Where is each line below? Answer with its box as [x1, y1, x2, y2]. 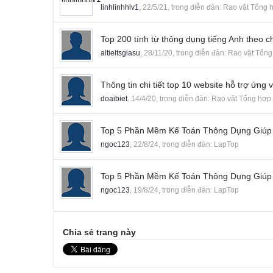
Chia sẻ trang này [63, 227, 136, 238]
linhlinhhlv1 [101, 3, 139, 12]
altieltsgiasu [101, 49, 140, 58]
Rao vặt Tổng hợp [211, 94, 271, 104]
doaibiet [101, 94, 127, 104]
